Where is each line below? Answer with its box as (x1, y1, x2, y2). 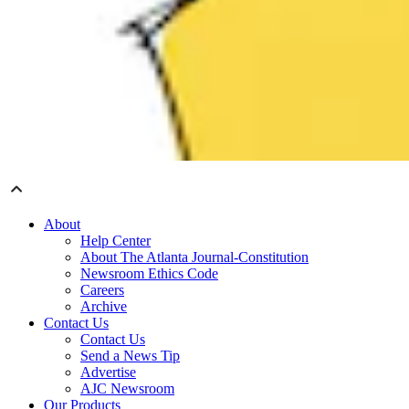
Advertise (80, 364, 136, 381)
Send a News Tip (80, 348, 180, 364)
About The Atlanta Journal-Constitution (80, 249, 309, 266)
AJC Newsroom (80, 381, 174, 397)
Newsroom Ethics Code (80, 266, 218, 282)
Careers (80, 282, 124, 299)
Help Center (80, 233, 151, 249)
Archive (80, 299, 127, 315)
